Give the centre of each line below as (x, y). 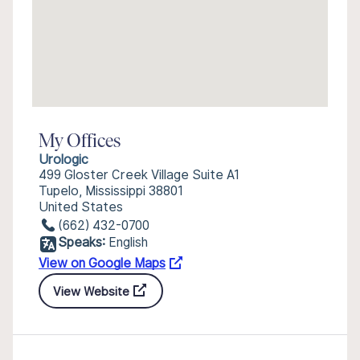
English (128, 242)
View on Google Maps (102, 263)
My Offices (80, 142)
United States (81, 207)
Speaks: (82, 242)
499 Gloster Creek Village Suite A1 (139, 175)
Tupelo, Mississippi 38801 (111, 191)
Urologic (63, 160)
